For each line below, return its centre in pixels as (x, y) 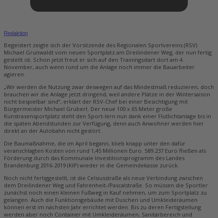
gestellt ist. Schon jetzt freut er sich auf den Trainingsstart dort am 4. (94, 59)
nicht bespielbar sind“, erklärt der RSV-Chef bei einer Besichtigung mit (96, 102)
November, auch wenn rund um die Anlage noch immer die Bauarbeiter (99, 67)
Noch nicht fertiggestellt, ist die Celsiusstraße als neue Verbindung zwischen (103, 178)
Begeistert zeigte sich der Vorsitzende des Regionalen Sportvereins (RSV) (100, 45)
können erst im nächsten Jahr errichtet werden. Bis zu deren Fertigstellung (102, 207)
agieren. (15, 74)
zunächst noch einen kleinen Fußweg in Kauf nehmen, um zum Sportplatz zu (105, 193)
